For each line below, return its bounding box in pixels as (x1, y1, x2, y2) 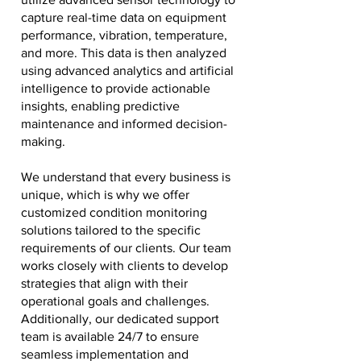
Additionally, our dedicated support (21, 312, 219, 326)
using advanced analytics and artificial (21, 64, 234, 77)
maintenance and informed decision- (21, 117, 227, 131)
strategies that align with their (21, 276, 188, 290)
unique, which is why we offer (21, 188, 189, 201)
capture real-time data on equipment (21, 10, 226, 24)
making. (21, 135, 65, 148)
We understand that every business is (21, 170, 230, 184)
